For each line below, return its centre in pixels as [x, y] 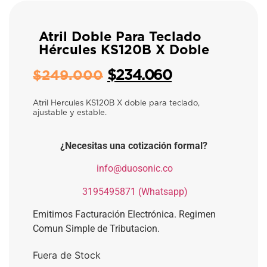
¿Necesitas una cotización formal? [133, 145]
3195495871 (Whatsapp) [135, 191]
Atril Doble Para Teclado [120, 37]
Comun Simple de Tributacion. [96, 228]
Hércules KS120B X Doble [124, 50]
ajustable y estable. [70, 113]
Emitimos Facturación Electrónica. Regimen [124, 214]
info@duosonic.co [135, 169]
